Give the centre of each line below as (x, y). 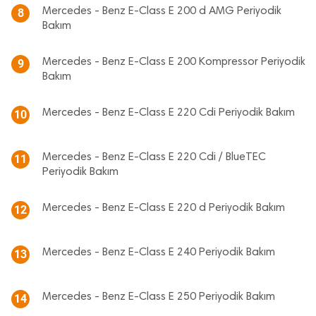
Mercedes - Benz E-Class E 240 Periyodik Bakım (159, 253)
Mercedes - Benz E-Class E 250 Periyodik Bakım (159, 297)
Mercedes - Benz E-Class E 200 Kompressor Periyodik (174, 62)
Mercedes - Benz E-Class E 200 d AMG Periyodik (162, 11)
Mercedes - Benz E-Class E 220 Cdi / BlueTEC (154, 157)
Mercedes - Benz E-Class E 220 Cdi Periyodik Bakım (169, 113)
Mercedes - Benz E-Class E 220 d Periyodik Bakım (164, 208)
